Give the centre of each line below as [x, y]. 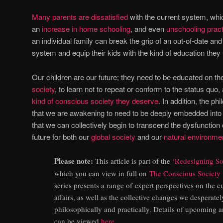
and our [150, 136]
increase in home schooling [86, 29]
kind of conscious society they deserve [95, 101]
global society [113, 136]
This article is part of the [134, 161]
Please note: [75, 161]
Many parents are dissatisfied [80, 17]
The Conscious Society [185, 173]
